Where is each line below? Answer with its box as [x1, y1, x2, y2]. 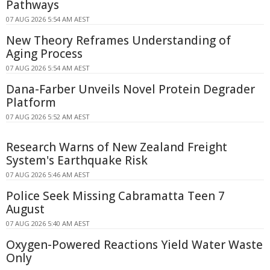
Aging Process [6, 46, 83, 62]
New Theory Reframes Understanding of [6, 33, 231, 49]
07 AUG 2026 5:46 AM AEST [6, 170, 90, 180]
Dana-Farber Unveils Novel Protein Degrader [6, 81, 255, 98]
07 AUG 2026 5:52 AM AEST [6, 112, 90, 122]
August [6, 201, 45, 218]
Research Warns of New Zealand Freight [6, 139, 227, 155]
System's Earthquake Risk [6, 152, 148, 169]
